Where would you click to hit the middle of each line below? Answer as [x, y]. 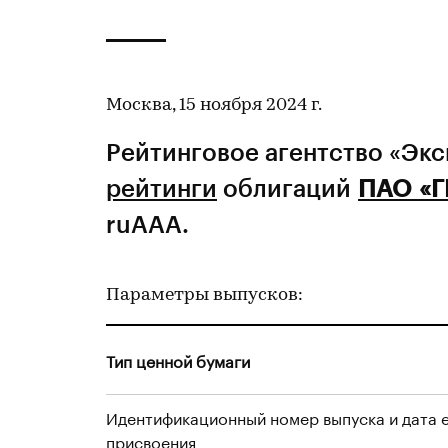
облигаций [287, 187]
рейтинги [161, 187]
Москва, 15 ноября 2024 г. [214, 105]
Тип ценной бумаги [178, 359]
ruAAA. [147, 223]
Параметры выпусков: [204, 295]
